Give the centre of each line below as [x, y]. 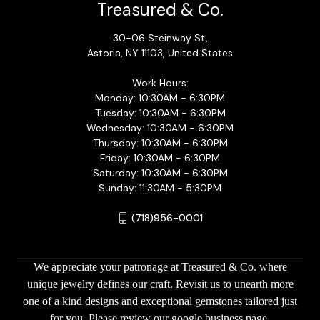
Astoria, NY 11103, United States [160, 52]
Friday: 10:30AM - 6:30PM [160, 157]
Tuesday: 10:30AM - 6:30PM [160, 112]
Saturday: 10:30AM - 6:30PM [160, 172]
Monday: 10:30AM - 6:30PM [160, 97]
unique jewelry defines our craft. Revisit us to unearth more [160, 284]
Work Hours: [160, 82]
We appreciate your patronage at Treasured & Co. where [160, 266]
